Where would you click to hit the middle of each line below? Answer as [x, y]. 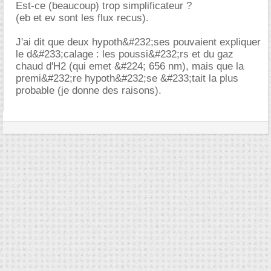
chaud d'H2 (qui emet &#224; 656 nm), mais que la [130, 66]
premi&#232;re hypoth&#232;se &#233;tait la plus [127, 78]
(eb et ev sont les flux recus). [82, 18]
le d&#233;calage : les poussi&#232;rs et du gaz [125, 54]
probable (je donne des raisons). [89, 90]
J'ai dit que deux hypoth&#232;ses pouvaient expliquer [138, 42]
